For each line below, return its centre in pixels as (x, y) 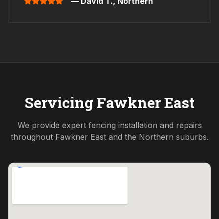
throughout (33, 137)
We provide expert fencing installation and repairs (109, 125)
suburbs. (191, 137)
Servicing (61, 103)
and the (122, 137)
